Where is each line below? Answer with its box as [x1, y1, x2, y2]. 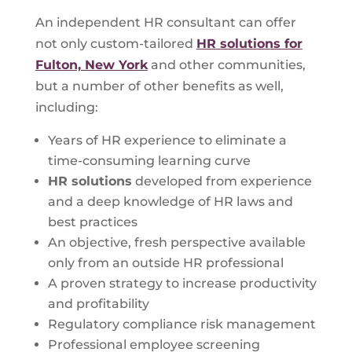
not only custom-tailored [35, 36, 196, 51]
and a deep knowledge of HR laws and [47, 194, 293, 209]
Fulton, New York [35, 57, 148, 72]
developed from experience [131, 174, 312, 189]
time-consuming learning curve [47, 153, 251, 168]
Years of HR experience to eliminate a [47, 133, 287, 148]
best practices [47, 214, 137, 229]
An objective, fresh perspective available [47, 235, 306, 250]
